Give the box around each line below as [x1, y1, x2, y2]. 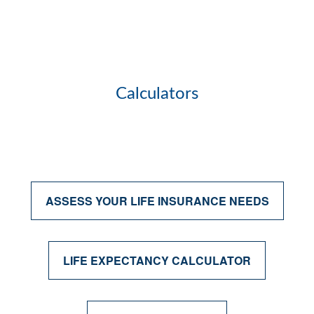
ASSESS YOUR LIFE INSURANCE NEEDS [45, 193, 269, 209]
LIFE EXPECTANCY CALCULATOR [63, 252, 251, 268]
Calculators [116, 86, 198, 102]
